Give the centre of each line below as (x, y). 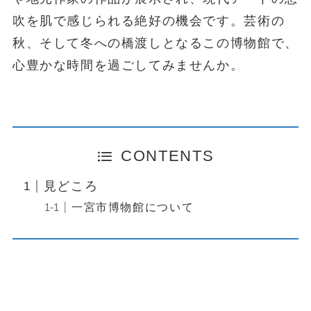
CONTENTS (168, 157)
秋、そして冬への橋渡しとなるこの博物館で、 (155, 43)
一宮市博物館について (133, 207)
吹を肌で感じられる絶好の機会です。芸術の (149, 20)
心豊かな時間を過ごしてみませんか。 (128, 65)
